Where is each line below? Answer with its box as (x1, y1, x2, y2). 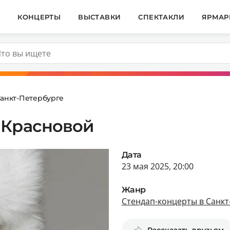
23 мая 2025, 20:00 (121, 160, 194, 172)
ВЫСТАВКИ (78, 12, 121, 21)
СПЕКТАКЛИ (138, 12, 184, 21)
